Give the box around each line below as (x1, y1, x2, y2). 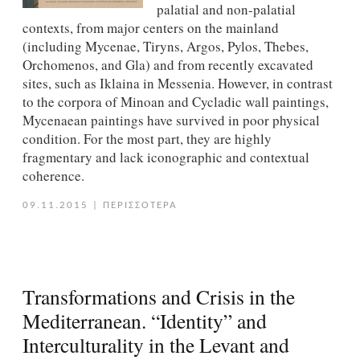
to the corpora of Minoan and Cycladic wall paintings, (22, 92, 329, 112)
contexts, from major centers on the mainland (22, 18, 279, 38)
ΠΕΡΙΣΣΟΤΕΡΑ (102, 200, 178, 211)
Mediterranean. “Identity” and (22, 307, 267, 335)
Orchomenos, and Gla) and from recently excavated (22, 55, 313, 75)
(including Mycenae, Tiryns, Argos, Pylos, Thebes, (22, 37, 309, 56)
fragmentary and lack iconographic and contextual (22, 148, 309, 167)
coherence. (22, 166, 84, 186)
